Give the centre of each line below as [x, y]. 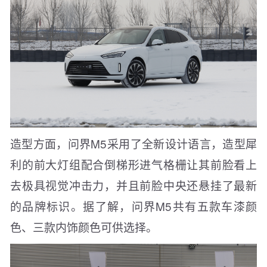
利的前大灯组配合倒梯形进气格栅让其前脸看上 [133, 164]
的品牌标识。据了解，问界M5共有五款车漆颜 [133, 206]
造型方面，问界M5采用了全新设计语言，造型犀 [133, 144]
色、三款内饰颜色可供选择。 [84, 227]
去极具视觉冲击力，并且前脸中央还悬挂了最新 [133, 185]
